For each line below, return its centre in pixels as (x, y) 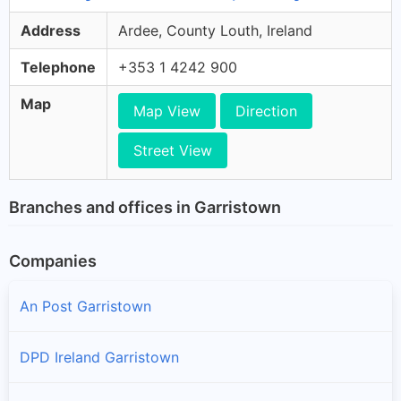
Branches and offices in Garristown (145, 207)
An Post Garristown (85, 306)
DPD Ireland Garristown (99, 357)
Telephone (58, 67)
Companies (53, 260)
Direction (266, 111)
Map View (167, 111)
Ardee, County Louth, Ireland (215, 30)
